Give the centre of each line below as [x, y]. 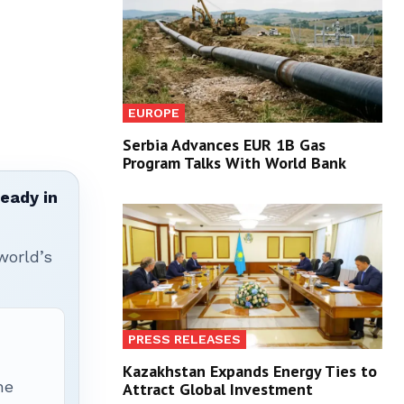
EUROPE [154, 112]
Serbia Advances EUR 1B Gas [224, 144]
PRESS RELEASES [184, 339]
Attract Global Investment [218, 389]
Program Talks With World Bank [234, 162]
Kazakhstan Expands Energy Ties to [250, 371]
